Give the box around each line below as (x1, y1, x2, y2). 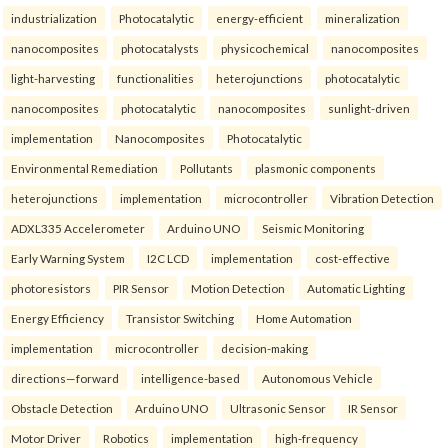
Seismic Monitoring (262, 221, 364, 236)
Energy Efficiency (11, 311, 104, 326)
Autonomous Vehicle (262, 371, 373, 386)
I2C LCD (147, 251, 189, 266)
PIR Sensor (113, 281, 169, 296)
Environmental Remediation (11, 161, 158, 176)
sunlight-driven (328, 101, 410, 116)
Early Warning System (11, 251, 125, 266)
